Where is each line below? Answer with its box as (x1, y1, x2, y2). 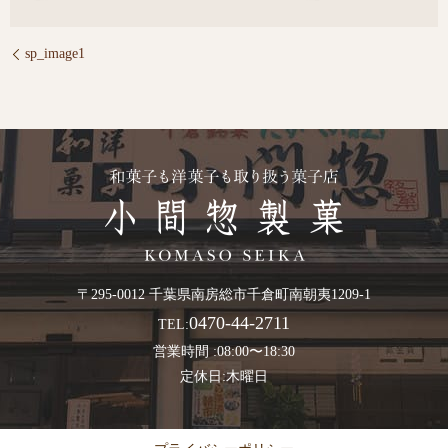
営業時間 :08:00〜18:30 (153, 344, 295, 360)
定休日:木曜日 (180, 369, 268, 385)
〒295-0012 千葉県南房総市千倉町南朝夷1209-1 (77, 287, 371, 303)
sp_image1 (25, 46, 85, 62)
